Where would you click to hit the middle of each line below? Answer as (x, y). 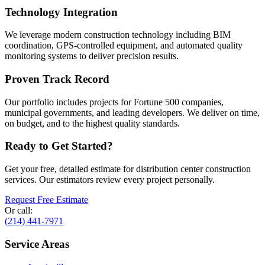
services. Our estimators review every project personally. (110, 180)
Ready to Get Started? (59, 146)
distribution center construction (193, 169)
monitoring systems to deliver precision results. (92, 56)
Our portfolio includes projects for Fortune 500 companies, (114, 102)
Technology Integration (61, 12)
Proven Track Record (57, 79)
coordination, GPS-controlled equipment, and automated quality (124, 46)
